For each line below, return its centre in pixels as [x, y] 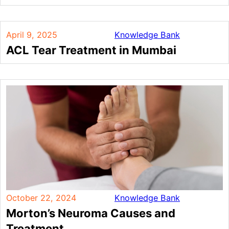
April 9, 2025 [31, 35]
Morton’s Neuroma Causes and [90, 213]
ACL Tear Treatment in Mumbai [91, 50]
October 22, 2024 [41, 198]
